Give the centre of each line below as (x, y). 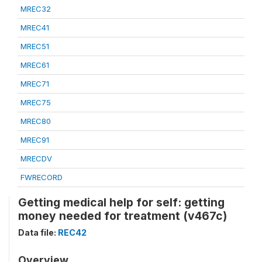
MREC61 (35, 65)
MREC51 (35, 46)
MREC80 (36, 121)
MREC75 (36, 102)
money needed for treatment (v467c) (123, 216)
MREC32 (36, 8)
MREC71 (35, 83)
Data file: (38, 232)
